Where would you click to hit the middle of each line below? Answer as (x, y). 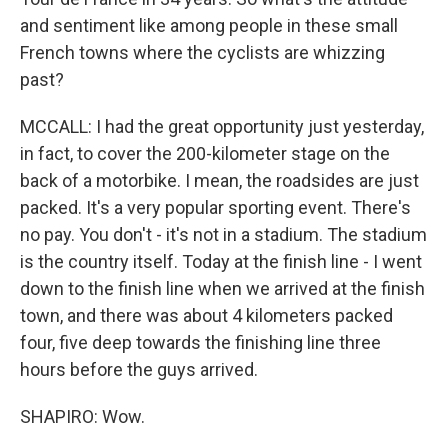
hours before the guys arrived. (139, 369)
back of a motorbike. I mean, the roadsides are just (219, 180)
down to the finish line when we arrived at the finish (222, 288)
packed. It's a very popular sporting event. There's (215, 207)
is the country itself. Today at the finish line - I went (221, 261)
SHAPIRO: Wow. (82, 416)
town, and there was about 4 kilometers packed (206, 315)
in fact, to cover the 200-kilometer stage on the (205, 153)
